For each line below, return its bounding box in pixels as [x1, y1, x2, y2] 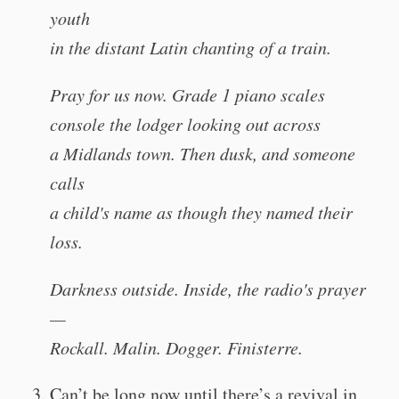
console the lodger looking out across [50, 112, 321, 135]
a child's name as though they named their [50, 200, 353, 224]
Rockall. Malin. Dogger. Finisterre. [50, 336, 303, 359]
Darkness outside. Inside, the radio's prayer [50, 277, 366, 300]
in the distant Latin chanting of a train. [50, 36, 331, 59]
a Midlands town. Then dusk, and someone [50, 142, 355, 165]
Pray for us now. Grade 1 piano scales [50, 83, 325, 106]
